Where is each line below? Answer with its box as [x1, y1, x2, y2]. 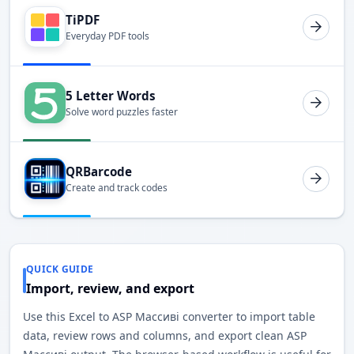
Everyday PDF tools [66, 29, 149, 43]
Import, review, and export [26, 280, 194, 298]
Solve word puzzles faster [66, 105, 178, 119]
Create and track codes [66, 181, 168, 195]
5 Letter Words [66, 87, 156, 104]
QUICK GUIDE [26, 262, 94, 277]
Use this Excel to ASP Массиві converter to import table [23, 309, 315, 325]
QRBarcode [66, 163, 132, 179]
